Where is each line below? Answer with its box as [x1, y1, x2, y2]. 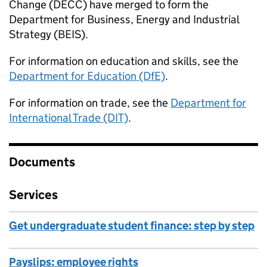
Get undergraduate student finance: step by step [9, 219, 254, 232]
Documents [9, 154, 75, 170]
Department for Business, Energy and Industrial [9, 13, 239, 26]
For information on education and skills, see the [9, 54, 238, 68]
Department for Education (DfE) [9, 69, 165, 83]
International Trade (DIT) [9, 111, 128, 125]
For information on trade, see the [9, 96, 170, 110]
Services [9, 187, 58, 203]
